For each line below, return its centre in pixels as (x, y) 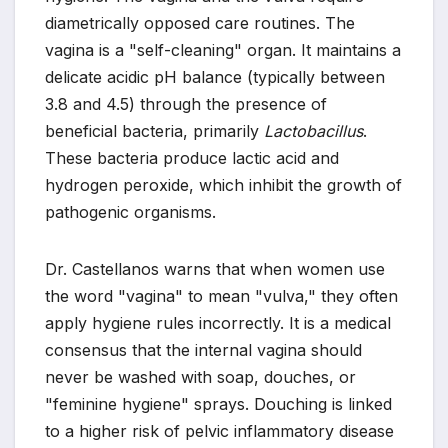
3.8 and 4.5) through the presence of (186, 103)
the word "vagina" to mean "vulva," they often (221, 295)
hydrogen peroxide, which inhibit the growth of (223, 184)
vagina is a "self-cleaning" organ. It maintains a (223, 49)
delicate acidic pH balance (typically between (215, 76)
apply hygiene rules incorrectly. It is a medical (218, 322)
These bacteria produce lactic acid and (192, 157)
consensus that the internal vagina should (203, 349)
